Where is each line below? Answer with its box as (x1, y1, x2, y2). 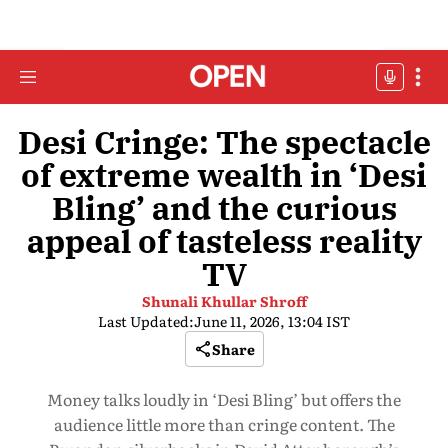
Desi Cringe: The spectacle (17, 121, 431, 163)
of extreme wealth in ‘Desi (21, 154, 427, 196)
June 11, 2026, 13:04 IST (194, 311, 350, 331)
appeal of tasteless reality (26, 220, 422, 262)
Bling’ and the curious (51, 187, 397, 229)
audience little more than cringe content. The (53, 412, 395, 436)
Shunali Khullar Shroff (141, 291, 307, 311)
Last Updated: (98, 311, 194, 331)
